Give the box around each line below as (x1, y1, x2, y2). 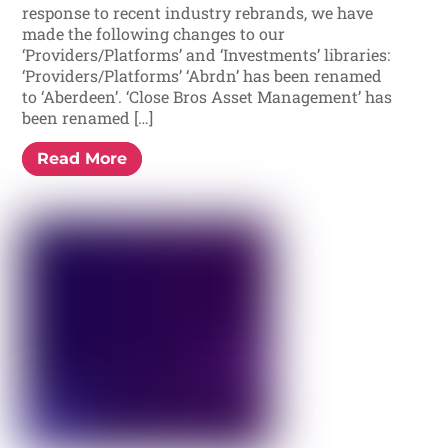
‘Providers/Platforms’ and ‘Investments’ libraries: (22, 43, 391, 65)
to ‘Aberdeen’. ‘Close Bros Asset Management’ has (22, 85, 393, 107)
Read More (37, 148, 128, 168)
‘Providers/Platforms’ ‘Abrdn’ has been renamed (22, 64, 383, 86)
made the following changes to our (22, 22, 286, 44)
